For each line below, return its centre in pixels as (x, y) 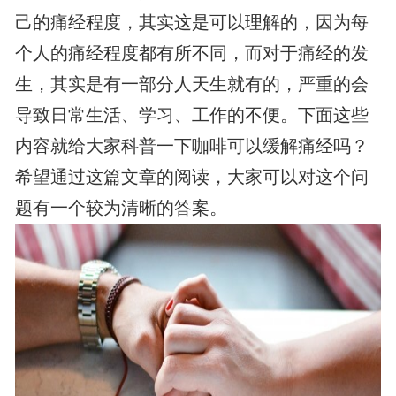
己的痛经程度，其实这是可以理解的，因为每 (191, 23)
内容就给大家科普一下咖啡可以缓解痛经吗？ (191, 146)
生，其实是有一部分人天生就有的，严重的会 (191, 84)
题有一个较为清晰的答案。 (121, 208)
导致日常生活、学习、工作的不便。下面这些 (191, 115)
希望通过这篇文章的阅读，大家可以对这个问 (191, 177)
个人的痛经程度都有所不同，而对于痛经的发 (191, 53)
